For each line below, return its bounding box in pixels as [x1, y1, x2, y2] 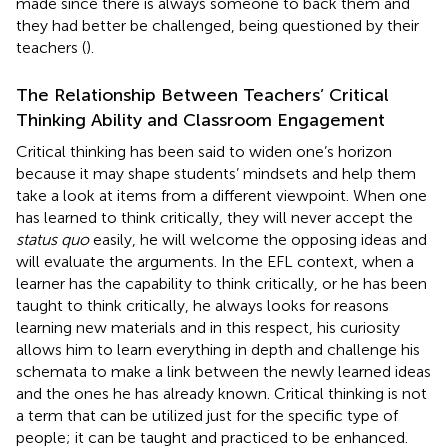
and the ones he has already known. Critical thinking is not [16, 383, 427, 403]
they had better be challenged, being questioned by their [16, 15, 419, 35]
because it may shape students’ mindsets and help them [16, 163, 416, 183]
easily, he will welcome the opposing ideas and [89, 229, 427, 249]
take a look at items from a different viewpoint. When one [16, 185, 427, 205]
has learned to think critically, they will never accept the [16, 207, 413, 227]
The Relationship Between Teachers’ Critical [16, 83, 389, 106]
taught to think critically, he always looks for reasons [16, 295, 389, 315]
